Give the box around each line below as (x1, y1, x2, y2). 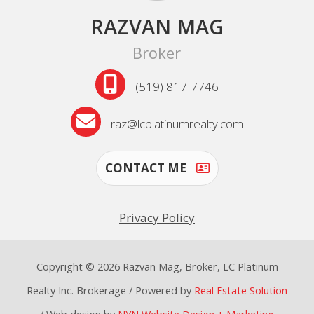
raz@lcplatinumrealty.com (111, 116, 244, 132)
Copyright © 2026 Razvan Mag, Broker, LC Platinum (36, 260, 278, 274)
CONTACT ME (104, 160, 189, 177)
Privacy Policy (119, 210, 195, 226)
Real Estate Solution (194, 284, 287, 298)
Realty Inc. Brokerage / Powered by (27, 284, 194, 298)
